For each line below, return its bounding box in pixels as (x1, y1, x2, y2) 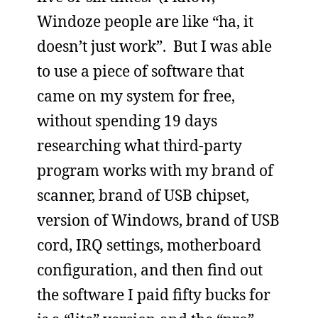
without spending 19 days (37, 110, 217, 131)
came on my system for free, (37, 85, 235, 106)
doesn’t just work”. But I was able (37, 35, 272, 56)
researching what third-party (37, 135, 242, 155)
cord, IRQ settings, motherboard (37, 234, 261, 255)
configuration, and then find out (37, 259, 263, 280)
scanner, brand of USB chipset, (37, 185, 249, 205)
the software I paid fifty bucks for (37, 284, 270, 305)
